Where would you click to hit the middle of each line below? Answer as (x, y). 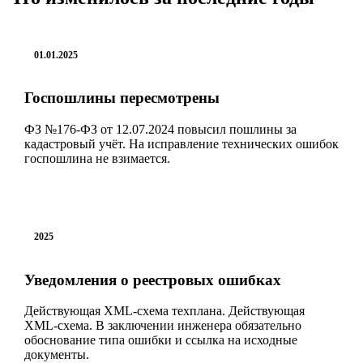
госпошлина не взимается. (97, 158)
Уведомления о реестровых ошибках (153, 280)
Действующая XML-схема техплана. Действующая (164, 311)
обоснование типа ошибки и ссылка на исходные (161, 340)
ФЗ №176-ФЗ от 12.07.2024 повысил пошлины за (160, 129)
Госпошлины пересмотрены (122, 98)
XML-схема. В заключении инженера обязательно (163, 326)
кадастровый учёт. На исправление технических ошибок (181, 143)
